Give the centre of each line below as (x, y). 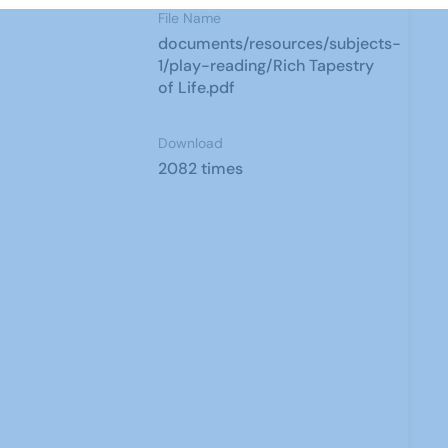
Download (191, 143)
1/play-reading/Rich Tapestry (266, 65)
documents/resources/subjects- (280, 43)
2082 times (201, 168)
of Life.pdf (197, 87)
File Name (190, 18)
